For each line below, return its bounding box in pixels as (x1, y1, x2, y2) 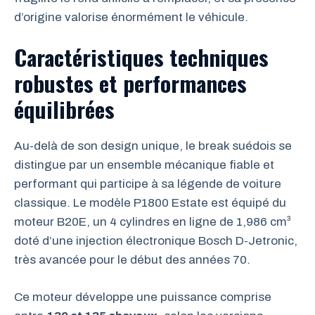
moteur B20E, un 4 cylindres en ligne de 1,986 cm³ (14, 215, 291, 229)
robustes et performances (14, 67, 247, 99)
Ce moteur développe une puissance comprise (14, 290, 271, 304)
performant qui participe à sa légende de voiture (14, 177, 281, 191)
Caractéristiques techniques (14, 41, 269, 73)
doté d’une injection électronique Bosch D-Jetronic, (14, 234, 297, 247)
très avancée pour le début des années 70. (14, 253, 250, 266)
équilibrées (14, 93, 115, 125)
